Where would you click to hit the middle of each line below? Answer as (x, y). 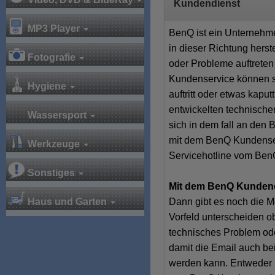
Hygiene (47, 86)
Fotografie (52, 57)
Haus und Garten (67, 202)
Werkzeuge (54, 144)
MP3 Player (54, 29)
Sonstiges (51, 173)
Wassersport (57, 115)
